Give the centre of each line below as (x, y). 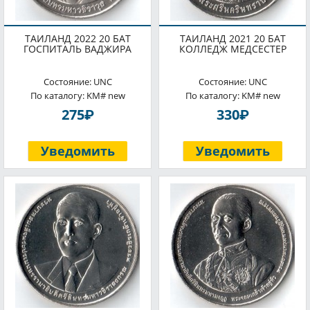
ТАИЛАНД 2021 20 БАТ (232, 38)
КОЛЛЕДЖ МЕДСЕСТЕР (232, 49)
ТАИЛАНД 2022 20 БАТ (77, 38)
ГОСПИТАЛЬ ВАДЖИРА (77, 49)
